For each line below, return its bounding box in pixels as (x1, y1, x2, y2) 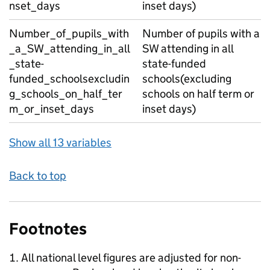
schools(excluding (142, 72, 231, 86)
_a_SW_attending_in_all (9, 42, 130, 55)
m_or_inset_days (9, 102, 94, 116)
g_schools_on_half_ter (9, 87, 122, 101)
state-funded (142, 57, 206, 71)
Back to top (9, 169, 66, 183)
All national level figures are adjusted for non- (21, 251, 241, 265)
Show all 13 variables (9, 136, 111, 149)
